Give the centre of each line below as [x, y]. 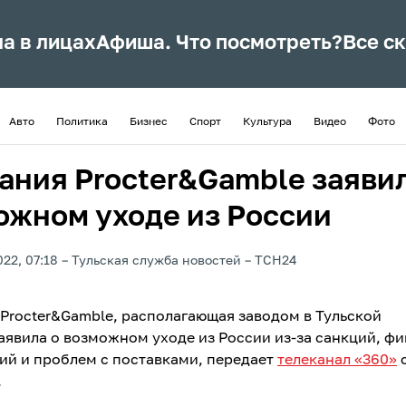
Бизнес [149, 122]
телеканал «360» [337, 361]
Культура [267, 122]
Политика [82, 122]
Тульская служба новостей [156, 261]
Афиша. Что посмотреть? [220, 43]
